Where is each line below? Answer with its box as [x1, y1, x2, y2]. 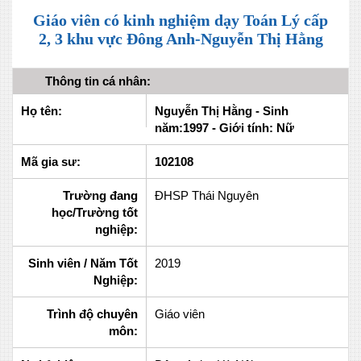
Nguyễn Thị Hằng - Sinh [155, 103, 289, 118]
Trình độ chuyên [47, 306, 139, 321]
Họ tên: [21, 103, 62, 118]
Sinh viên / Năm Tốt [28, 255, 139, 270]
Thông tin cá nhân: [45, 73, 151, 88]
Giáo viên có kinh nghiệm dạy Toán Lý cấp [33, 10, 328, 29]
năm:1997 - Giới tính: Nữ [155, 120, 295, 135]
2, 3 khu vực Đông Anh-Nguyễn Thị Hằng [38, 29, 323, 48]
